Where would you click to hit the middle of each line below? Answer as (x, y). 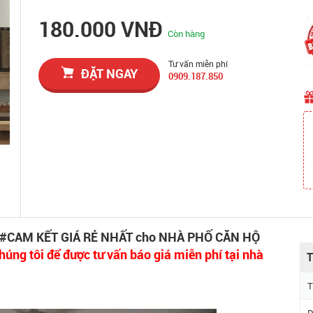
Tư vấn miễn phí (198, 64)
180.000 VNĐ (103, 29)
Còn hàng (187, 34)
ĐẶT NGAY (109, 73)
